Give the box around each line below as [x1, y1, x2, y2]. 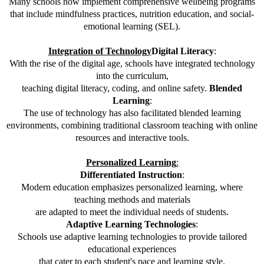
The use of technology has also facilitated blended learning [23, 108, 241, 118]
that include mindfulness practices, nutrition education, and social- [10, 9, 254, 19]
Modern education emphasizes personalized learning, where [21, 182, 243, 193]
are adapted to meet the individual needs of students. [35, 207, 229, 217]
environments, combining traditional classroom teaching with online [6, 120, 258, 131]
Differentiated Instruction [80, 170, 182, 180]
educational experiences [88, 244, 176, 255]
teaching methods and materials [74, 194, 190, 205]
